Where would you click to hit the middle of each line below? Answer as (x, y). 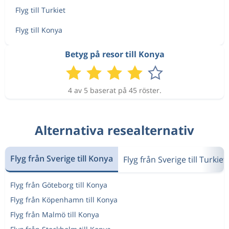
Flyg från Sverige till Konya (62, 158)
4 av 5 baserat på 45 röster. (114, 90)
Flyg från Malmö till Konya (55, 214)
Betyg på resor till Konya (114, 54)
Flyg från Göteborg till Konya (59, 185)
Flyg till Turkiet (40, 10)
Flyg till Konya (39, 30)
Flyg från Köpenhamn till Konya (64, 199)
